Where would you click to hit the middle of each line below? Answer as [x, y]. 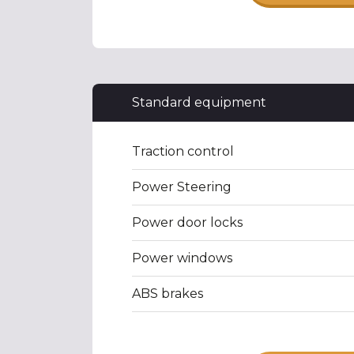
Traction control [183, 151]
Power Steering [182, 187]
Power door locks [187, 222]
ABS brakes [168, 294]
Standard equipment [199, 102]
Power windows [182, 258]
